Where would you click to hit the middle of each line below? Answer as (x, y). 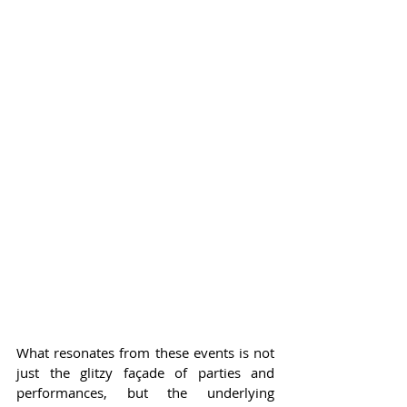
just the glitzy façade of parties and (145, 372)
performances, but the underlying (145, 392)
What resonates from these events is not (145, 352)
